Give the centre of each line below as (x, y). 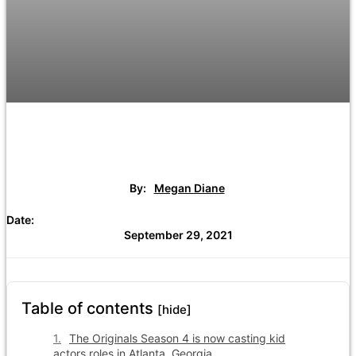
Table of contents (89, 308)
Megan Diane (189, 188)
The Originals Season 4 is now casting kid (177, 338)
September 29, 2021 (178, 234)
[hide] (174, 309)
